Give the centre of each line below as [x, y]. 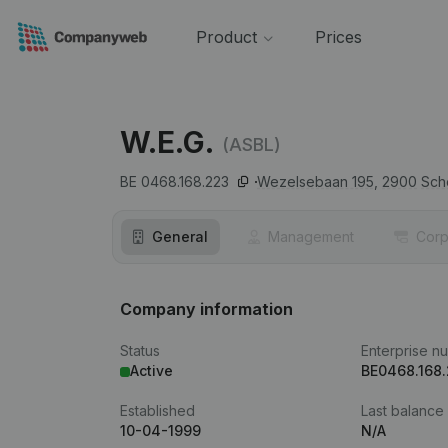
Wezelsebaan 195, [317, 181]
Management [311, 236]
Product [226, 37]
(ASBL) [251, 144]
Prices [338, 37]
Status [140, 350]
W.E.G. [167, 142]
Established [157, 410]
